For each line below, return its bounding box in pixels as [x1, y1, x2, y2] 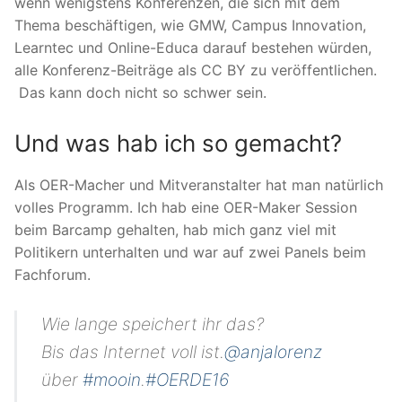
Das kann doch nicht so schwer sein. [14, 83, 267, 102]
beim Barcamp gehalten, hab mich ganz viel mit [14, 220, 336, 239]
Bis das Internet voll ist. [41, 341, 225, 363]
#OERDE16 [145, 369, 230, 391]
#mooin [83, 369, 142, 391]
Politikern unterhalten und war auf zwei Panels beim [14, 242, 366, 261]
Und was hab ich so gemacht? [14, 128, 342, 157]
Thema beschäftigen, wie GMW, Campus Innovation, [14, 16, 366, 35]
